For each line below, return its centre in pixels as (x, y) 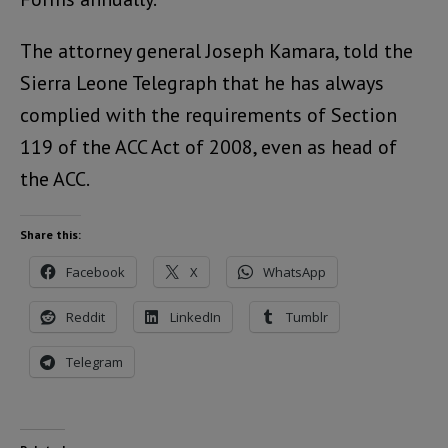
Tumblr (307, 316)
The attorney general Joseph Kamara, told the (216, 50)
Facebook (95, 271)
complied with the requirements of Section (208, 114)
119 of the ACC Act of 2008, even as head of (208, 146)
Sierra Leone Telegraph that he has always (202, 82)
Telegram (94, 361)
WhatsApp (294, 271)
